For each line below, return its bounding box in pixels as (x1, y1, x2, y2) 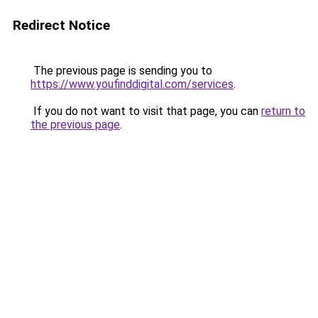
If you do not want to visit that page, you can (31, 104, 261, 118)
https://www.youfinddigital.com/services (31, 77, 234, 91)
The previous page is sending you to (31, 64, 212, 77)
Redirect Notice (13, 17, 110, 33)
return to (261, 104, 305, 118)
